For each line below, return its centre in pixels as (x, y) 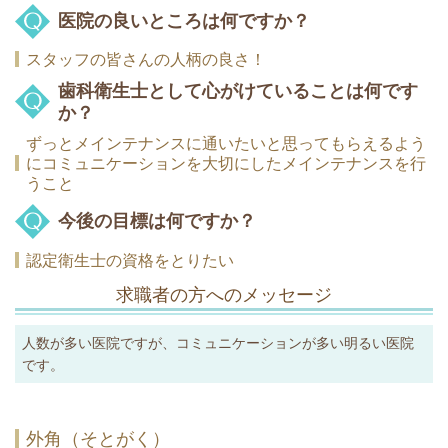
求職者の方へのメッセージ (224, 294)
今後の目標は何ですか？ (157, 221)
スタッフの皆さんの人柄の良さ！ (146, 60)
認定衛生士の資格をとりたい (130, 260)
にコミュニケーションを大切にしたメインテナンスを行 (226, 164)
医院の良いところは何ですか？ (184, 20)
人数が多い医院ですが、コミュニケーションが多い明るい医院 (218, 342)
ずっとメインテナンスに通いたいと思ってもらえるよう (226, 144)
